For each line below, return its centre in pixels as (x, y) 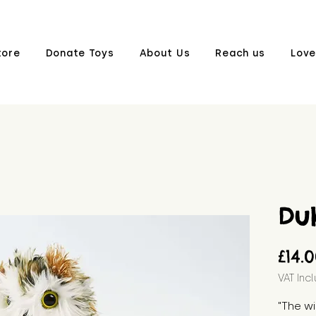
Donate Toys (80, 53)
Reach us (241, 53)
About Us (165, 53)
